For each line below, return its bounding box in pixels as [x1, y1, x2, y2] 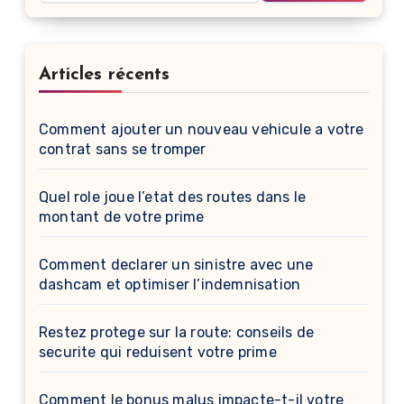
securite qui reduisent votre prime [39, 344, 277, 361]
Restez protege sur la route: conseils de [39, 324, 314, 341]
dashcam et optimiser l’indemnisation [39, 276, 301, 293]
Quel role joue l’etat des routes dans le [39, 188, 306, 206]
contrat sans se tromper [39, 141, 207, 158]
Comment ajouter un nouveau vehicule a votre [39, 121, 364, 138]
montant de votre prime [39, 208, 205, 225]
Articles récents [39, 66, 170, 84]
